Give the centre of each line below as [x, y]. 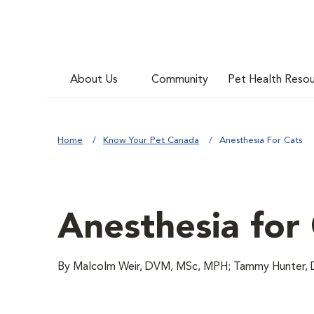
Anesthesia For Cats [261, 141]
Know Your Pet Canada [151, 141]
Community [180, 80]
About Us [94, 80]
